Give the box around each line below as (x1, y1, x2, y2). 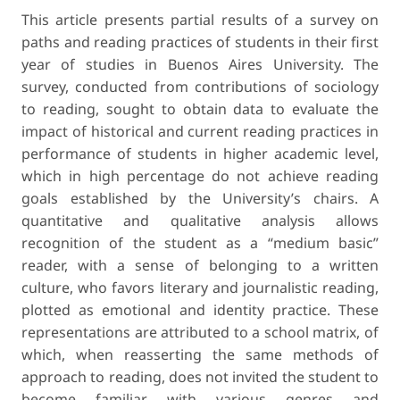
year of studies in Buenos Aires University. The (21, 54, 379, 74)
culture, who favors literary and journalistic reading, (21, 277, 379, 297)
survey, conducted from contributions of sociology (21, 76, 379, 96)
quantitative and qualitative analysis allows (21, 210, 379, 230)
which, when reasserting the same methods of (21, 344, 379, 364)
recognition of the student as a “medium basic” (21, 232, 379, 253)
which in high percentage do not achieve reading (21, 165, 379, 186)
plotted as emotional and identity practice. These (21, 299, 379, 320)
